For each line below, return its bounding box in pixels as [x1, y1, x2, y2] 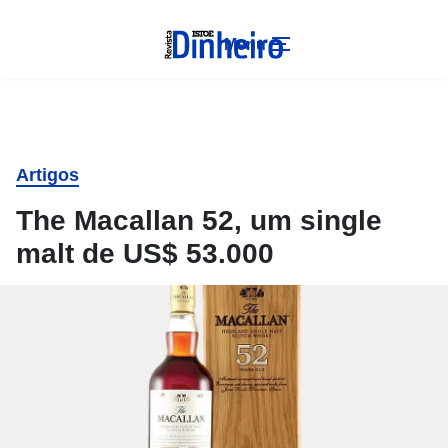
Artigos [16, 165, 79, 185]
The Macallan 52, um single [16, 205, 382, 236]
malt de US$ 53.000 [16, 238, 274, 269]
